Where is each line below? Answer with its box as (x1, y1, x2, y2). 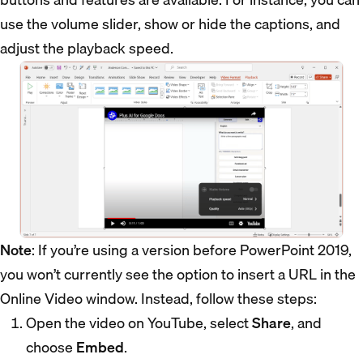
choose (26, 335, 76, 359)
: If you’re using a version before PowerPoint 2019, (32, 237, 352, 262)
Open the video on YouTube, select (26, 310, 252, 335)
